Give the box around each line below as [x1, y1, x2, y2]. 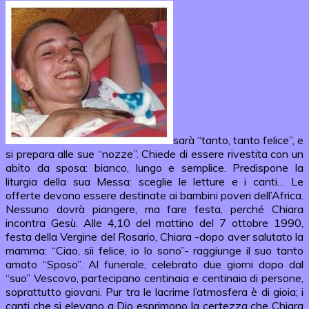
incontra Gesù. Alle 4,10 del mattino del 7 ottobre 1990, [6, 215, 303, 230]
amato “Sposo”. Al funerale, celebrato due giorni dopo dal [6, 257, 303, 271]
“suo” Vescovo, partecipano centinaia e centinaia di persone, [6, 270, 303, 285]
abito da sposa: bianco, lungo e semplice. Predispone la [6, 160, 303, 175]
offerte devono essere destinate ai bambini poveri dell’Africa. [6, 188, 303, 202]
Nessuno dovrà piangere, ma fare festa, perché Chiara [6, 201, 303, 216]
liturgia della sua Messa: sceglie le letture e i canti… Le [6, 174, 303, 188]
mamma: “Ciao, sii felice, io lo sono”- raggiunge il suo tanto [6, 243, 303, 257]
